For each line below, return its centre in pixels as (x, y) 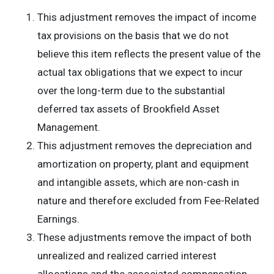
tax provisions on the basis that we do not (133, 35)
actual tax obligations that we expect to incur (140, 72)
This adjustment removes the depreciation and (145, 146)
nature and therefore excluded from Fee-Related (148, 201)
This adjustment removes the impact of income (147, 17)
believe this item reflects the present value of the (149, 54)
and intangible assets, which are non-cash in (138, 182)
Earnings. (58, 219)
